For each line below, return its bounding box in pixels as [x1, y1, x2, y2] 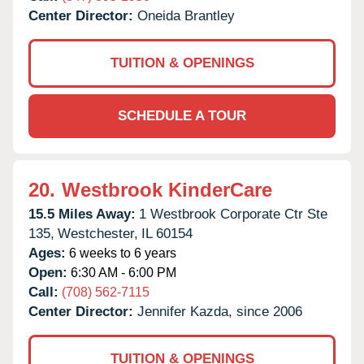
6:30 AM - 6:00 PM [67, 265, 176, 279]
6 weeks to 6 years [66, 245, 176, 260]
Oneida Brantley [137, 7, 235, 24]
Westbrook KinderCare [62, 178, 272, 201]
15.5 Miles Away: [28, 206, 136, 222]
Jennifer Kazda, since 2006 [137, 303, 302, 319]
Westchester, [58, 225, 138, 241]
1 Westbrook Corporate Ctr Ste [139, 206, 327, 222]
